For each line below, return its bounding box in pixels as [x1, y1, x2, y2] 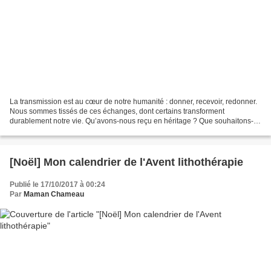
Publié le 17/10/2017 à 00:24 [10, 180, 105, 189]
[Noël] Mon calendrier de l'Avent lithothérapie [10, 155, 243, 168]
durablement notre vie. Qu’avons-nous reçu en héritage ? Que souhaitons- [10, 116, 253, 125]
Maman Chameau [24, 189, 84, 198]
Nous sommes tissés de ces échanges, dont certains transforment [10, 106, 224, 116]
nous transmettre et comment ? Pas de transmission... [10, 126, 184, 135]
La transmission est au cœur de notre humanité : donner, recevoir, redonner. [10, 97, 257, 106]
